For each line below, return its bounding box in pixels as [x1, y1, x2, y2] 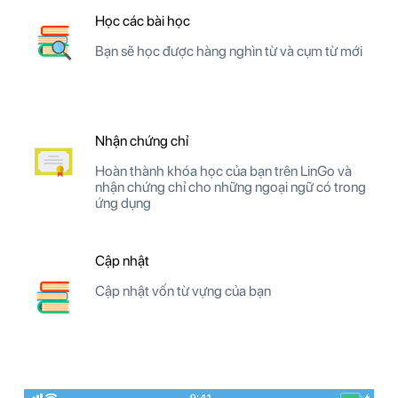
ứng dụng [95, 194, 151, 211]
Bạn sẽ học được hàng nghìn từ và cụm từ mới [95, 42, 362, 60]
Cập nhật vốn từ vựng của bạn [95, 282, 271, 299]
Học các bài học [95, 12, 190, 29]
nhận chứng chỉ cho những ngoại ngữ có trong [95, 178, 366, 195]
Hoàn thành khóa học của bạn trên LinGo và [95, 162, 352, 179]
